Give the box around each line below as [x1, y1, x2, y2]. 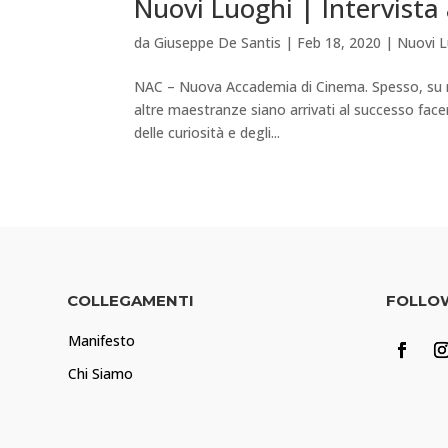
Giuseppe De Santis [154, 32, 282, 52]
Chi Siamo [68, 363, 134, 383]
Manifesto [68, 330, 136, 350]
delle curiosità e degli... [134, 122, 281, 142]
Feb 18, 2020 [297, 32, 382, 52]
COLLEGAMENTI [67, 290, 195, 310]
